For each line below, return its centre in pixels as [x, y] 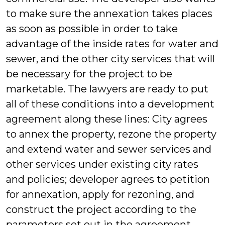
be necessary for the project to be [89, 74]
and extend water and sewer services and [109, 149]
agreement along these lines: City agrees [107, 119]
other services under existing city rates [102, 164]
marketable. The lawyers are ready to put [107, 89]
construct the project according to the [101, 209]
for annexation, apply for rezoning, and [100, 194]
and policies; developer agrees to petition [108, 179]
